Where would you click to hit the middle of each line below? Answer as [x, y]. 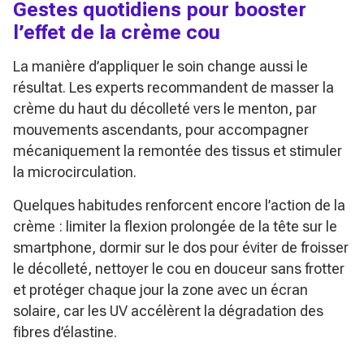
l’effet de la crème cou [117, 32]
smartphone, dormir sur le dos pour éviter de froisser [181, 247]
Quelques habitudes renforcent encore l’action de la [179, 205]
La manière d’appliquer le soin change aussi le [160, 66]
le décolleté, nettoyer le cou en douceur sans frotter [179, 268]
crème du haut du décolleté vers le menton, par [165, 108]
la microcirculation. [75, 171]
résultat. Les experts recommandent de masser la [173, 87]
